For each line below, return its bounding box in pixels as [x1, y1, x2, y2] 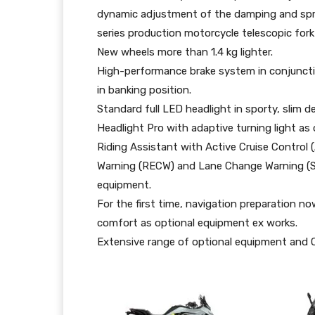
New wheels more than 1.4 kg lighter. [97, 46, 273, 59]
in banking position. [97, 84, 191, 97]
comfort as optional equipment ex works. [97, 217, 297, 230]
